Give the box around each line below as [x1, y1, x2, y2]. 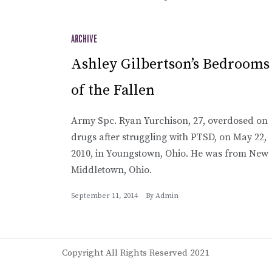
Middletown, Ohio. [71, 163, 152, 176]
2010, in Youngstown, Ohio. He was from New [71, 147, 268, 160]
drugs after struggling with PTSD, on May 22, [71, 131, 267, 143]
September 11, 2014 [71, 191, 138, 200]
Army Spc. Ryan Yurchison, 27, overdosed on [71, 114, 268, 127]
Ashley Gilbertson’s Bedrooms [71, 55, 270, 73]
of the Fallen [71, 81, 155, 100]
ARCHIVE [71, 34, 97, 44]
